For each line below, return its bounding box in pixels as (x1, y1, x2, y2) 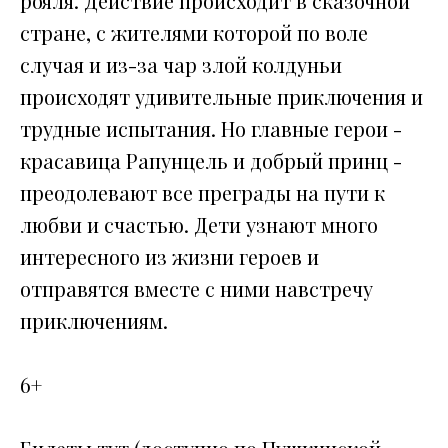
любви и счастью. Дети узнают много (20, 211, 378, 239)
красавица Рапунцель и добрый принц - (20, 147, 402, 175)
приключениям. (20, 307, 168, 335)
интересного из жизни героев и (20, 243, 319, 271)
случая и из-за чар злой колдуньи (20, 51, 342, 79)
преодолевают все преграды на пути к (20, 179, 385, 207)
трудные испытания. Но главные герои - (20, 115, 402, 143)
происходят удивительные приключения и (20, 83, 423, 111)
